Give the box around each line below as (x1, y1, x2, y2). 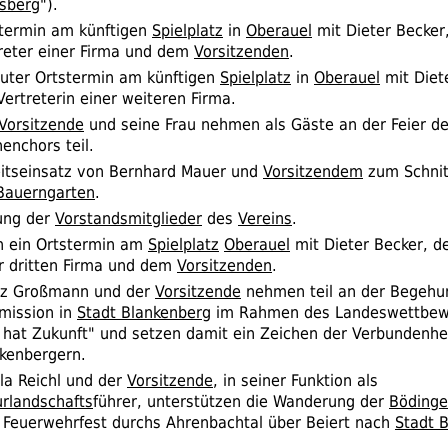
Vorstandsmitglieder (55, 208, 202, 228)
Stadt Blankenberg (77, 302, 211, 322)
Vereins (238, 208, 292, 228)
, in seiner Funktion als (213, 370, 378, 390)
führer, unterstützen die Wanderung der (93, 391, 389, 411)
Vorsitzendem (263, 161, 363, 181)
